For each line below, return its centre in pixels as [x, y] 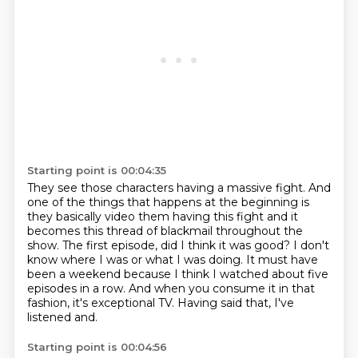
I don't [311, 245]
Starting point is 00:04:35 [96, 170]
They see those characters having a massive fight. [167, 188]
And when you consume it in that [221, 288]
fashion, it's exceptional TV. [102, 303]
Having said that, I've [235, 303]
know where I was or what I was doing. [136, 260]
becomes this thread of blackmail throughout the [165, 231]
